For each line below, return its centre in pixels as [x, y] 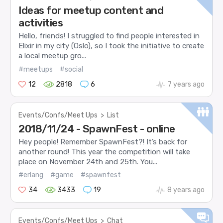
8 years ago [186, 190]
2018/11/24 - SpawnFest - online [97, 128]
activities [41, 22]
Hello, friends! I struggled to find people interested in [109, 36]
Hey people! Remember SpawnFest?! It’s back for [103, 142]
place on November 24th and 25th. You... [88, 162]
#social [72, 69]
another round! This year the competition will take [105, 152]
